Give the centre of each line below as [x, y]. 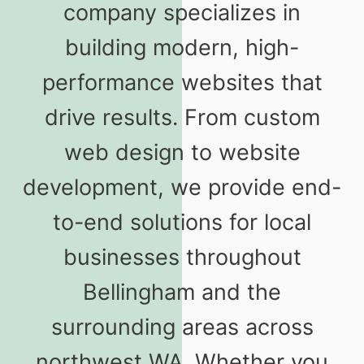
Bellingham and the [182, 292]
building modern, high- [182, 48]
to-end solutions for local [182, 223]
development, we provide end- [182, 188]
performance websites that [182, 83]
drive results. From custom [182, 118]
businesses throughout [182, 258]
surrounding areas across [182, 327]
